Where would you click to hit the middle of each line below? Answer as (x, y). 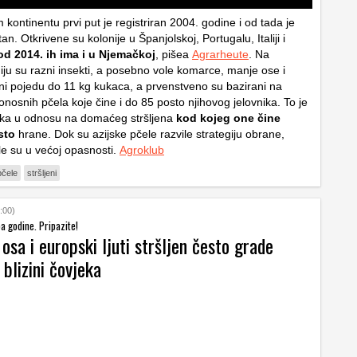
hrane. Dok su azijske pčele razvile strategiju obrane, (150, 133)
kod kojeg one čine (227, 118)
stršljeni (42, 173)
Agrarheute (220, 54)
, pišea (174, 54)
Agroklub (142, 149)
